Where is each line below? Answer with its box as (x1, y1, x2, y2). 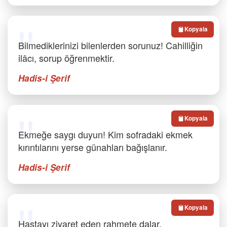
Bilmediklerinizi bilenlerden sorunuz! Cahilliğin (18, 39, 203, 52)
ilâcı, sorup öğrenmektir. (18, 51, 115, 64)
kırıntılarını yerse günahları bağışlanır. (18, 140, 167, 154)
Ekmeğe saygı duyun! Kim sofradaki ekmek (18, 128, 193, 141)
